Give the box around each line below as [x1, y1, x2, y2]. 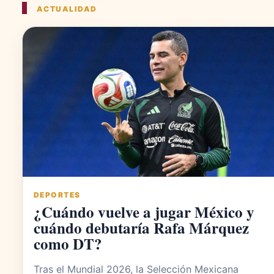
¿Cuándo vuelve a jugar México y [34, 201, 254, 224]
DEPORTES [34, 190, 81, 200]
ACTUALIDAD [37, 4, 97, 14]
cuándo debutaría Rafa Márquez [34, 217, 249, 240]
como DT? [34, 232, 102, 256]
